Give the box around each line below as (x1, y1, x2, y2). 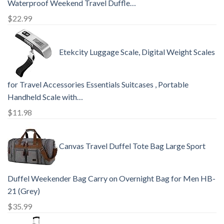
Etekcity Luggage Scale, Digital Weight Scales (59, 46, 215, 56)
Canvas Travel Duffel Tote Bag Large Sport (59, 140, 205, 150)
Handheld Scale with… (7, 91, 83, 101)
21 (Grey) (7, 185, 40, 195)
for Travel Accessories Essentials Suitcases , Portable (7, 79, 188, 89)
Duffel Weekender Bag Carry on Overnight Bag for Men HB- (7, 173, 215, 183)
